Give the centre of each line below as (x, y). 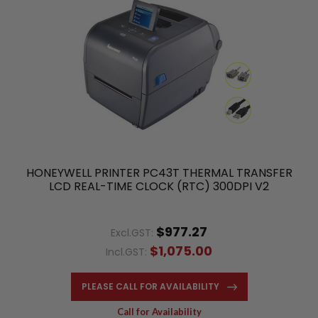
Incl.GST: (128, 252)
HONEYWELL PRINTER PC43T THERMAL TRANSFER (159, 172)
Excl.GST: (133, 232)
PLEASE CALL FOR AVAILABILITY (150, 286)
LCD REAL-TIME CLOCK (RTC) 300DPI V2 (159, 186)
